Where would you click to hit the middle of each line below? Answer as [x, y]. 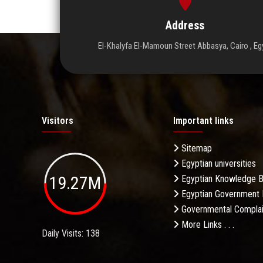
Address [185, 25]
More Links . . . [207, 224]
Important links [203, 120]
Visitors [58, 120]
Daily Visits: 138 [71, 234]
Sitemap [195, 148]
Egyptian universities [218, 163]
